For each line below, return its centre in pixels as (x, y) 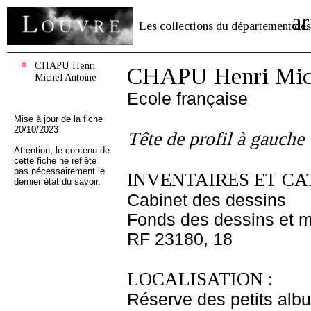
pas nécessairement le (59, 171)
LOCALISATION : (200, 279)
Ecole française (187, 99)
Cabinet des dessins (207, 200)
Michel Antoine (66, 77)
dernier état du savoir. (57, 182)
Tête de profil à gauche (216, 139)
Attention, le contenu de (62, 150)
